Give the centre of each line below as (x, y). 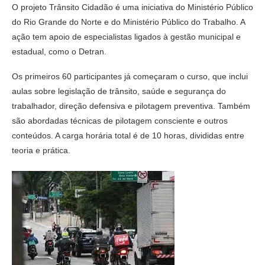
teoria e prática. (41, 150)
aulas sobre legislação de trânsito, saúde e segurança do (119, 91)
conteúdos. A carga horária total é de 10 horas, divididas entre (128, 135)
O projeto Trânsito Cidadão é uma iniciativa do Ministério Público (132, 7)
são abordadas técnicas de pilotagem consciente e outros (120, 120)
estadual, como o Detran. (59, 51)
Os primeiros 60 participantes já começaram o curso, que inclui (130, 76)
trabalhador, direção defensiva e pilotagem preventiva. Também (131, 106)
